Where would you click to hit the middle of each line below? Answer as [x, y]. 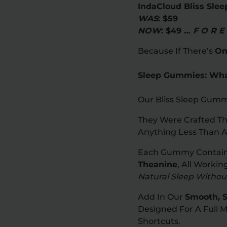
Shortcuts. [159, 221]
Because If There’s [176, 51]
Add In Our [161, 197]
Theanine [158, 164]
